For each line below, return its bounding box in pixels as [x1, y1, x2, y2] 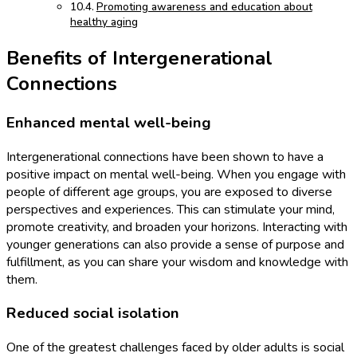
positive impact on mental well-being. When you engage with [6, 165, 346, 183]
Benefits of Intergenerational [6, 45, 273, 72]
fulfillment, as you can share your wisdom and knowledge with [6, 253, 348, 271]
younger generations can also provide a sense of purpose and [6, 235, 344, 253]
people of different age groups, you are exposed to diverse [6, 182, 332, 201]
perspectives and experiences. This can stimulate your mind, [6, 200, 335, 218]
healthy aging [70, 14, 138, 30]
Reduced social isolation [6, 303, 179, 324]
